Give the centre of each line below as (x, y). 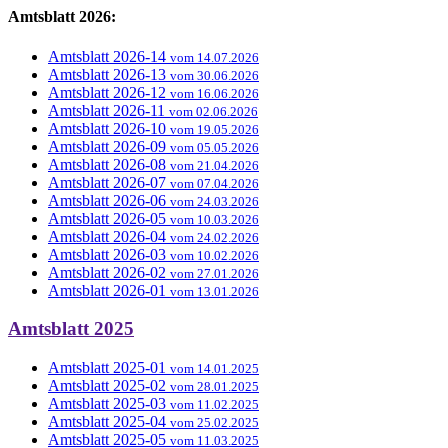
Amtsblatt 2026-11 (106, 110)
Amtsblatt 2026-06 (107, 200)
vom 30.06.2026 (214, 75)
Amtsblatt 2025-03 (107, 404)
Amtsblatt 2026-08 (107, 164)
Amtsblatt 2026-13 (107, 74)
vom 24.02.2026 (214, 237)
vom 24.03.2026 (214, 201)
